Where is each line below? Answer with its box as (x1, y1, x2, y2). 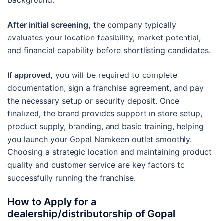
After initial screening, (7, 19, 91, 30)
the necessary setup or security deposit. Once (7, 95, 179, 106)
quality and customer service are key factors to (7, 159, 185, 170)
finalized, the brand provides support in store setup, (7, 108, 202, 118)
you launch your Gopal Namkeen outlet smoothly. (7, 134, 192, 144)
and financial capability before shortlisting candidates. (7, 45, 211, 55)
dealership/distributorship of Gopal (7, 207, 175, 220)
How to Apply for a (7, 195, 96, 208)
